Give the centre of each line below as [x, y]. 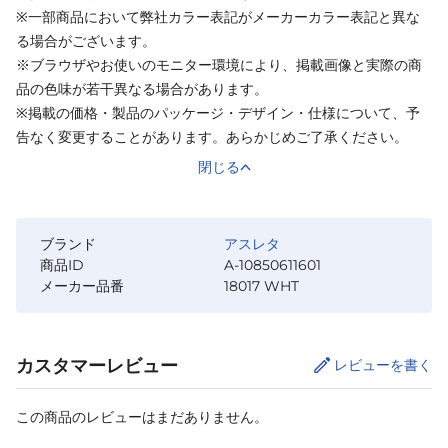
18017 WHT [261, 285]
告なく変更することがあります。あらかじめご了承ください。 [212, 136]
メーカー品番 [82, 285]
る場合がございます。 [86, 40]
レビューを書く [383, 364]
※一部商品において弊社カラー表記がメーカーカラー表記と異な [218, 16]
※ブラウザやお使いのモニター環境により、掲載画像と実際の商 [219, 64]
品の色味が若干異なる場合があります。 [142, 88]
